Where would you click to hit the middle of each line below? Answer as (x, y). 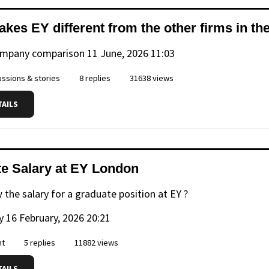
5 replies (39, 242)
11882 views (95, 242)
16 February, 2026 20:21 (58, 218)
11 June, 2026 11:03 (131, 53)
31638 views (151, 78)
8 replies (94, 78)
